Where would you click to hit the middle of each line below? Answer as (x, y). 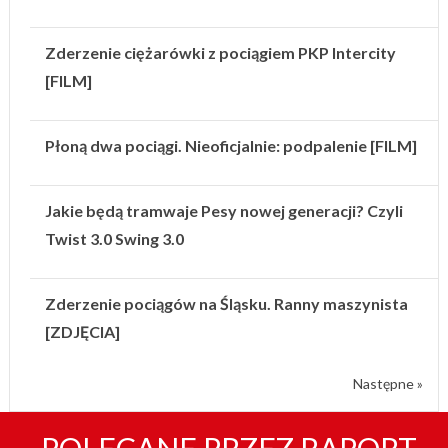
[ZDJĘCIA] (82, 331)
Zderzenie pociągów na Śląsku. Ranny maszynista (226, 303)
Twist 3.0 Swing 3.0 (114, 238)
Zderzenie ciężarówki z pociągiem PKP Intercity (220, 52)
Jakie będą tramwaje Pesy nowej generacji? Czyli (223, 210)
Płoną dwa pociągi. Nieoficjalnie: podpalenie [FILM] (230, 145)
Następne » (388, 383)
